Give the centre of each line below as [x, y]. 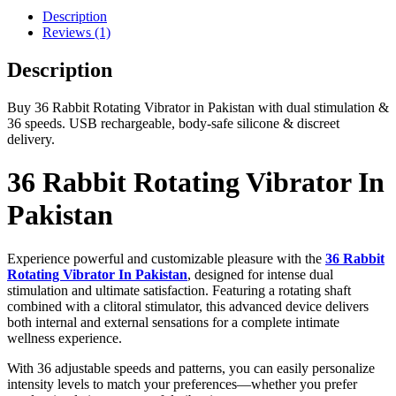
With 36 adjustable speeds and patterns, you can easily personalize [191, 368]
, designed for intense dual [260, 274]
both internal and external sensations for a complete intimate [173, 322]
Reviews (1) [76, 33]
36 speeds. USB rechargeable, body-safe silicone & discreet [173, 123]
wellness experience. [65, 338]
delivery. [31, 139]
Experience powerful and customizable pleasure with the [166, 258]
